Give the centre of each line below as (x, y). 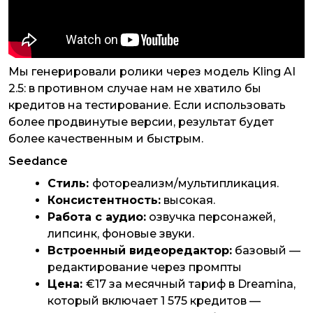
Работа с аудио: (97, 217)
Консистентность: (104, 201)
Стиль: (70, 184)
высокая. (188, 201)
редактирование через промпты (145, 268)
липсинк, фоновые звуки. (121, 234)
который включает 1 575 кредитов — (154, 301)
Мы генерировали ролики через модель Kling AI (152, 72)
